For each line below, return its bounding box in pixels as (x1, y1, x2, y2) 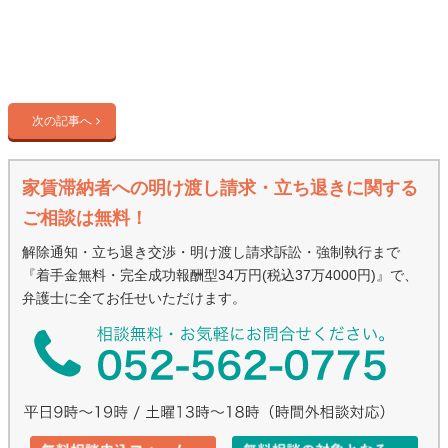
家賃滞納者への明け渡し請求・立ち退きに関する (22, 178, 418, 198)
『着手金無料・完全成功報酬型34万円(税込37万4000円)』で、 (22, 267, 418, 283)
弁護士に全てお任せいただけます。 (22, 290, 246, 306)
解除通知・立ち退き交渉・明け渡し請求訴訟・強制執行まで (22, 244, 400, 260)
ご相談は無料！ (22, 208, 148, 228)
